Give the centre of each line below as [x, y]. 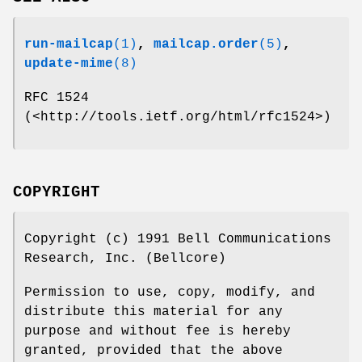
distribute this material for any [154, 311]
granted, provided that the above [154, 350]
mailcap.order [206, 45]
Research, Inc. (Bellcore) [125, 258]
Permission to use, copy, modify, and [170, 292]
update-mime [69, 64]
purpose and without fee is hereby [158, 331]
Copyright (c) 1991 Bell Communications [178, 239]
